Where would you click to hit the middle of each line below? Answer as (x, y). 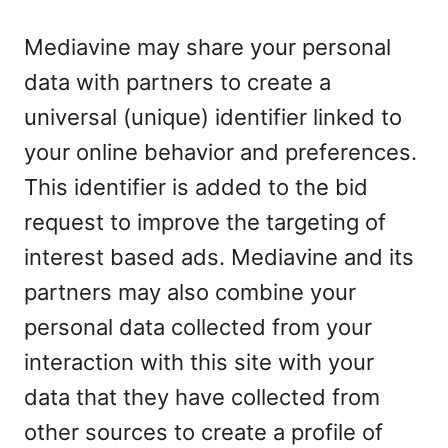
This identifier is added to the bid (196, 187)
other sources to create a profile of (203, 432)
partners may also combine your (190, 292)
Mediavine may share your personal (207, 47)
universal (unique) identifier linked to (213, 117)
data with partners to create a (177, 82)
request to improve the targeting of (205, 222)
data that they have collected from (202, 397)
